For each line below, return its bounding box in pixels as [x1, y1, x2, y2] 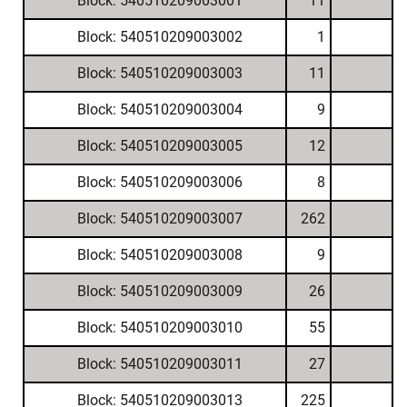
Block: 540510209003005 [76, 137, 243, 154]
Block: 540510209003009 [76, 283, 243, 300]
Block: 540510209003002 [76, 28, 243, 45]
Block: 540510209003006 [76, 174, 243, 191]
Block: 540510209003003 [76, 65, 243, 82]
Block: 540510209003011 [76, 355, 243, 372]
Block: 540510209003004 [76, 101, 243, 118]
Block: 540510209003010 [76, 319, 243, 336]
